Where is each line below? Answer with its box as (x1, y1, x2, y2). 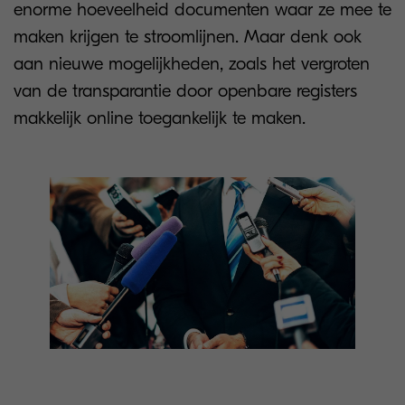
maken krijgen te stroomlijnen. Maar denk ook (14, 26, 362, 47)
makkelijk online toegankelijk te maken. (14, 108, 306, 128)
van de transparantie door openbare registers (14, 80, 357, 101)
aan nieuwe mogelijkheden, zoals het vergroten (14, 53, 370, 74)
